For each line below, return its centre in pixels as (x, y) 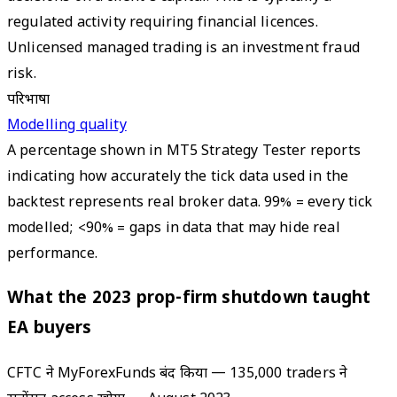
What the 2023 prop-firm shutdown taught (189, 299)
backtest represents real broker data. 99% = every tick (190, 204)
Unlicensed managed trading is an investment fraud (183, 50)
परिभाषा (29, 101)
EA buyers (50, 329)
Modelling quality (67, 127)
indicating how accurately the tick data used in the (178, 178)
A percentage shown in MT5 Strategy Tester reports (184, 152)
